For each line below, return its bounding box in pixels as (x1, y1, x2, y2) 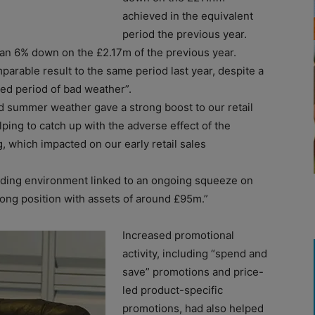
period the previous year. (122, 27, 247, 41)
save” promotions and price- (122, 264, 264, 278)
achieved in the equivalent (122, 8, 253, 22)
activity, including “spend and (122, 246, 267, 260)
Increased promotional (122, 228, 234, 242)
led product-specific (122, 283, 223, 297)
